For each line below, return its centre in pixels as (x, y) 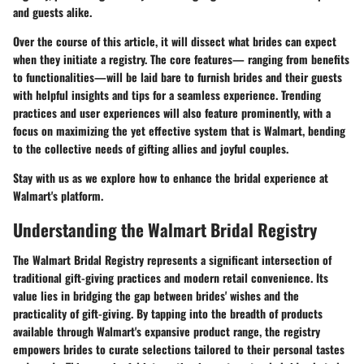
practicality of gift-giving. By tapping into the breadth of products (168, 313)
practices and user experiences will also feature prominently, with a (172, 112)
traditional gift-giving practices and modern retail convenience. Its (171, 277)
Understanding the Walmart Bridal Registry (165, 229)
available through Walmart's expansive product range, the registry (167, 331)
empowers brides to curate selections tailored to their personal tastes (179, 349)
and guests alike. (52, 11)
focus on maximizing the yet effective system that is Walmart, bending (179, 130)
